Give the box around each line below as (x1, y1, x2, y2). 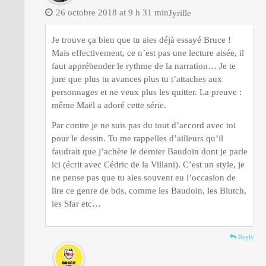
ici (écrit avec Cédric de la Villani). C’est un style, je (52, 159, 245, 169)
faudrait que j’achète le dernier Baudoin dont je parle (52, 146, 248, 156)
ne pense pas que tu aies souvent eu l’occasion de (52, 172, 236, 182)
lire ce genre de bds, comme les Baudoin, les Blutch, (52, 185, 246, 195)
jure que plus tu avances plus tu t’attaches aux (52, 74, 222, 84)
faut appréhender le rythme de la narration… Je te (52, 61, 236, 71)
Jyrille (169, 8, 194, 18)
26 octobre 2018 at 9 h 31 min (56, 7, 169, 17)
